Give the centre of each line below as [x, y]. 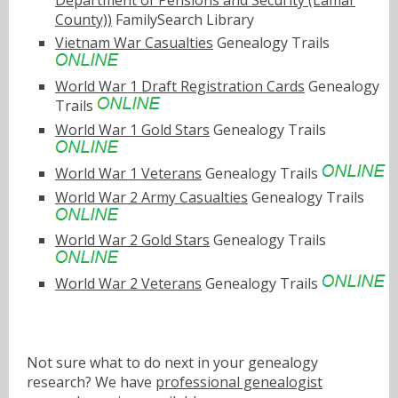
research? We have [91, 382]
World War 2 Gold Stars [132, 240]
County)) [84, 19]
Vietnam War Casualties [134, 43]
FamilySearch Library [183, 19]
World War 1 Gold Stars [132, 130]
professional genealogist [239, 382]
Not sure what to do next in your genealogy [172, 362]
